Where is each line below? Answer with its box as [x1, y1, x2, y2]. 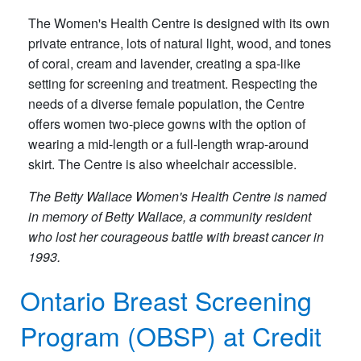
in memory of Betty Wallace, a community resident [28, 206, 311, 226]
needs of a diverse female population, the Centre [28, 93, 305, 113]
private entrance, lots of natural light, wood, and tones [28, 33, 331, 52]
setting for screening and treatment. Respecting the [28, 73, 317, 93]
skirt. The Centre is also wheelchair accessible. [28, 154, 297, 173]
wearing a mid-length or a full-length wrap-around [28, 134, 309, 153]
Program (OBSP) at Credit [20, 316, 322, 354]
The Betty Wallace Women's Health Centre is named [28, 186, 326, 205]
